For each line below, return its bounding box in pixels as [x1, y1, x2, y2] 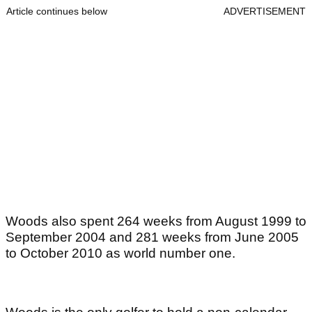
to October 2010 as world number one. [6, 246, 235, 261]
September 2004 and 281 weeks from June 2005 [6, 230, 299, 245]
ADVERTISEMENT [224, 6, 306, 17]
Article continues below [6, 6, 107, 17]
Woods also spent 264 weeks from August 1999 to [6, 214, 306, 229]
